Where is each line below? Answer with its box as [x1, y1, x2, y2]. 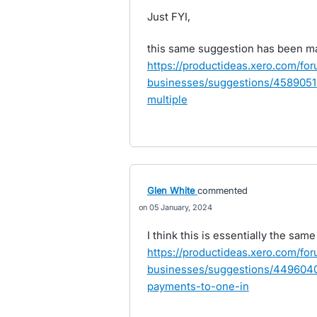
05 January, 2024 [149, 202, 212, 212]
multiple [146, 93, 188, 106]
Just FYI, [146, 10, 190, 23]
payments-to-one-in [146, 279, 249, 293]
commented [197, 185, 248, 196]
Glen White [146, 185, 195, 196]
